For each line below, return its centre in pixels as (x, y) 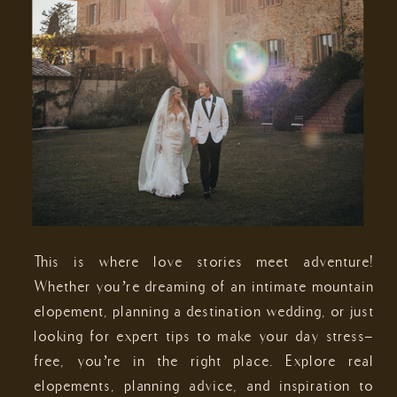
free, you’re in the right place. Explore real (205, 360)
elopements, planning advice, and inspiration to (205, 385)
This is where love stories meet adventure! (205, 261)
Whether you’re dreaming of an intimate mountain (205, 286)
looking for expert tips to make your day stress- (205, 335)
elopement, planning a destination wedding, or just (205, 311)
